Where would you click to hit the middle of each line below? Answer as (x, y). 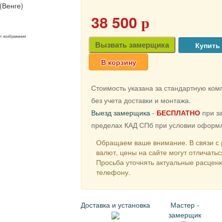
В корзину (118, 62)
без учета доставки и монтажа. (141, 100)
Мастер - (185, 205)
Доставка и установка (116, 205)
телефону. (113, 172)
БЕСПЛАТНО (179, 112)
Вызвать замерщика (132, 45)
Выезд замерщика (121, 112)
